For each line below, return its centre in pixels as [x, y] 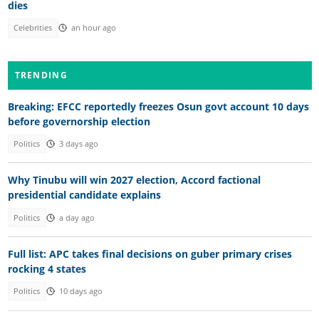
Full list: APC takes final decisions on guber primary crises [150, 254]
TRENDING [41, 75]
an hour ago [93, 28]
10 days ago [80, 292]
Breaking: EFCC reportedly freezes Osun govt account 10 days [158, 106]
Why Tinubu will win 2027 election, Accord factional [134, 180]
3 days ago [78, 143]
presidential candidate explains [84, 195]
